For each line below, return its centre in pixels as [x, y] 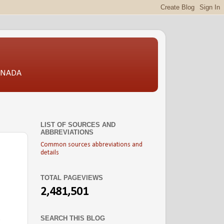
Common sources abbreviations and [91, 145]
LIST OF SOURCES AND [78, 125]
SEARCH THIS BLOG [73, 218]
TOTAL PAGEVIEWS [72, 177]
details [50, 153]
